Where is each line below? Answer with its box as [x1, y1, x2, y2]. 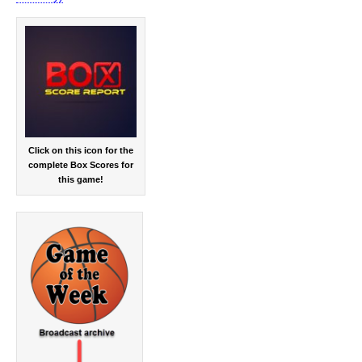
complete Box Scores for [28, 160, 133, 170]
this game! [58, 175, 103, 185]
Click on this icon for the [28, 145, 133, 156]
